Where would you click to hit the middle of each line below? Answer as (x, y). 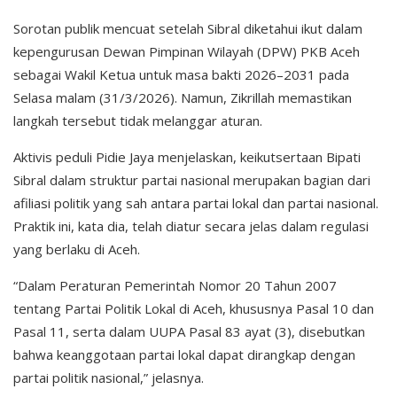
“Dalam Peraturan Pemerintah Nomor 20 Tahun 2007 (175, 286)
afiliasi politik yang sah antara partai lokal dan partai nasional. (196, 203)
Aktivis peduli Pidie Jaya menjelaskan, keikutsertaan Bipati (187, 157)
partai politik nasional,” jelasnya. (109, 378)
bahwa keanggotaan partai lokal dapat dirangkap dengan (184, 355)
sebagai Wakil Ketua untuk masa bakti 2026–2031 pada (181, 75)
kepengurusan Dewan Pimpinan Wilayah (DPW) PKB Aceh (187, 52)
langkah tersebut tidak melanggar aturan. (138, 121)
